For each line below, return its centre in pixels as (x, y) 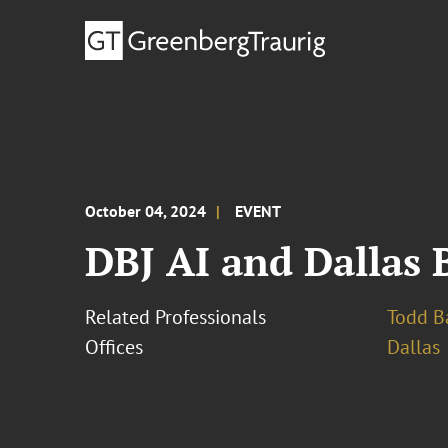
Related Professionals (176, 317)
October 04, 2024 (146, 211)
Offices (114, 347)
